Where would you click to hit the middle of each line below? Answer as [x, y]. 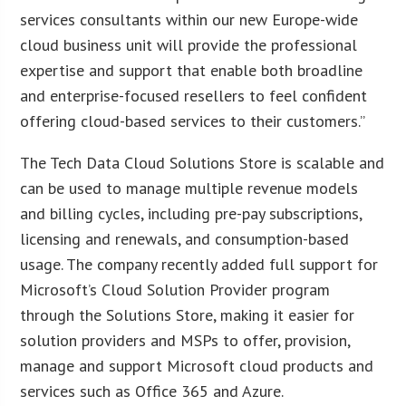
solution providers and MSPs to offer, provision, [185, 340]
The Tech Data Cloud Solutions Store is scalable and [203, 162]
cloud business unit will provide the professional [189, 44]
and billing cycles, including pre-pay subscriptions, [191, 213]
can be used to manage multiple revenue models [189, 188]
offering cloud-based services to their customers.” [193, 121]
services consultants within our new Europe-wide [189, 19]
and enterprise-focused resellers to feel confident [194, 95]
